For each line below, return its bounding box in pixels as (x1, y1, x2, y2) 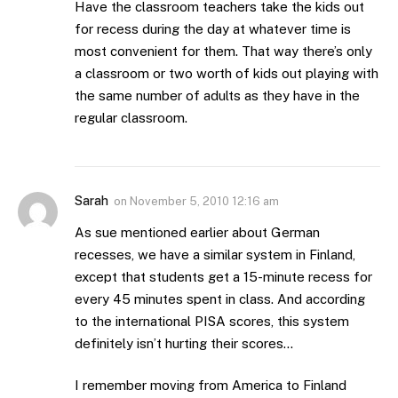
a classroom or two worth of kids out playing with (75, 65, 378, 81)
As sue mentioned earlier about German (75, 224, 320, 240)
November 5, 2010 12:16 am (130, 194, 279, 208)
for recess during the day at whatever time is (75, 20, 351, 36)
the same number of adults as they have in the (75, 87, 360, 103)
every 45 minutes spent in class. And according (75, 291, 365, 306)
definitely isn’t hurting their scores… (75, 335, 293, 351)
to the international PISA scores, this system (75, 313, 349, 329)
